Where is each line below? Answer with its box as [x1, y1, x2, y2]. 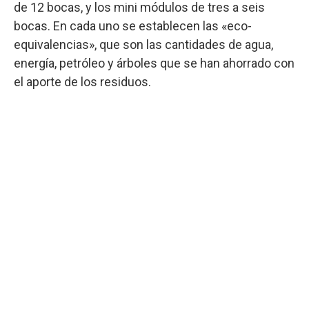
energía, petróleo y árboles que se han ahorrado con [14, 56, 295, 70]
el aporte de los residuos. [14, 74, 151, 89]
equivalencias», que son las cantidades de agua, [14, 37, 273, 52]
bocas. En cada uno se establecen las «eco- [14, 19, 252, 33]
